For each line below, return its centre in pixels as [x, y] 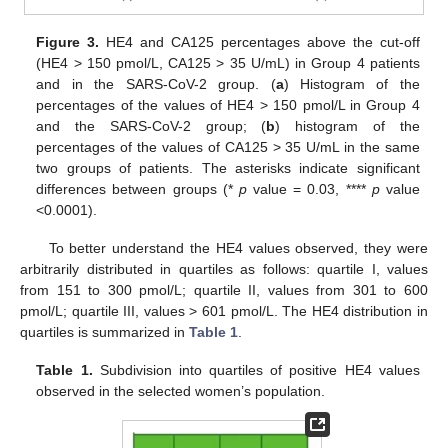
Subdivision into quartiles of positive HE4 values [256, 370]
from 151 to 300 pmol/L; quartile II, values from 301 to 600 [224, 290]
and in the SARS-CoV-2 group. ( [156, 84]
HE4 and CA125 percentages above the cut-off [259, 42]
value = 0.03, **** [309, 189]
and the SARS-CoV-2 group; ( [151, 126]
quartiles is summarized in [104, 332]
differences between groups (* [137, 189]
